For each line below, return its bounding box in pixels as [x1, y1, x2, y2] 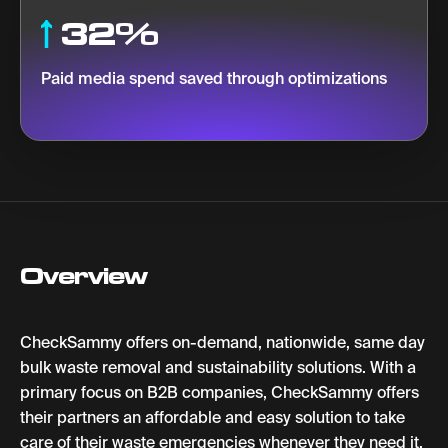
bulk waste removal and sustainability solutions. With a [20, 357, 416, 378]
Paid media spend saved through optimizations [41, 69, 387, 87]
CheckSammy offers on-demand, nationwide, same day [20, 332, 425, 353]
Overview [20, 260, 148, 291]
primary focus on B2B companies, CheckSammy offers [20, 382, 419, 403]
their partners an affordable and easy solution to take [20, 407, 405, 428]
